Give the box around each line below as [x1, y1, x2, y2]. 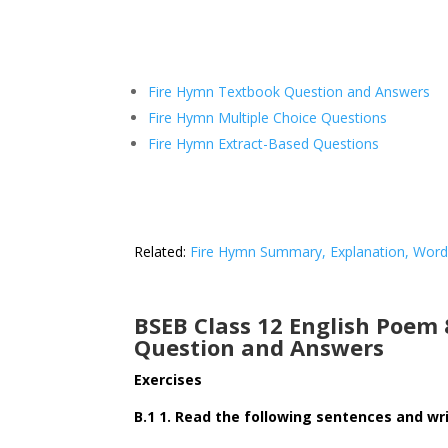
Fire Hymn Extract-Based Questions [148, 134, 380, 154]
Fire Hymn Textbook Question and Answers [148, 82, 431, 102]
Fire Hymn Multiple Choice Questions [148, 108, 388, 128]
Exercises [134, 370, 203, 390]
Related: [134, 242, 191, 262]
